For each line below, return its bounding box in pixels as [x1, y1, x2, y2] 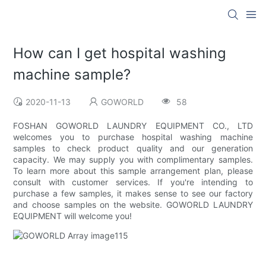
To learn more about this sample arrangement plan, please [13, 166, 253, 176]
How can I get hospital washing [13, 45, 227, 62]
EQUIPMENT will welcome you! [13, 211, 132, 221]
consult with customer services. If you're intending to [13, 177, 253, 188]
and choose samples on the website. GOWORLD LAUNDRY [13, 199, 253, 210]
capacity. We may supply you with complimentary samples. [13, 154, 253, 165]
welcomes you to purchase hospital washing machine [13, 132, 253, 142]
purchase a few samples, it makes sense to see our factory [13, 188, 253, 199]
